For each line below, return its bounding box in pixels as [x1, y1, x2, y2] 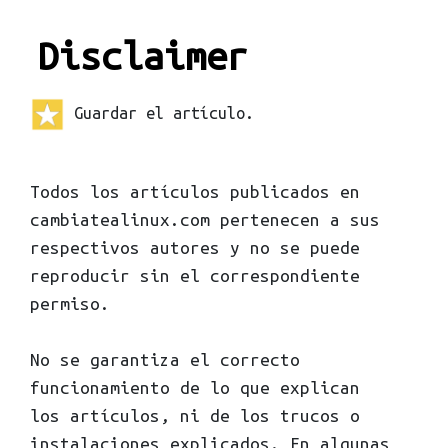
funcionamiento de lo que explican [30, 378, 360, 397]
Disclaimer [38, 35, 248, 77]
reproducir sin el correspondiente [30, 266, 360, 285]
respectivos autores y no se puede [30, 238, 360, 257]
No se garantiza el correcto [30, 350, 300, 369]
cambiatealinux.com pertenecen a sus [30, 210, 380, 229]
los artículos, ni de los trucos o [30, 406, 360, 425]
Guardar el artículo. [65, 104, 254, 123]
